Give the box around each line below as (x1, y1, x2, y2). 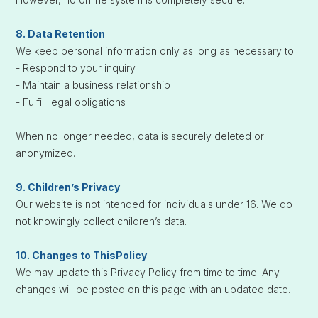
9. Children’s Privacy (16, 181, 121, 193)
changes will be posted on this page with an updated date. (16, 283, 291, 295)
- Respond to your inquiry (16, 62, 136, 74)
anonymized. (16, 147, 76, 159)
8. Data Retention (16, 28, 106, 40)
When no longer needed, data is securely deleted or (16, 130, 265, 142)
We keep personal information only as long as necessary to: (16, 45, 297, 57)
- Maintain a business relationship (16, 79, 171, 91)
